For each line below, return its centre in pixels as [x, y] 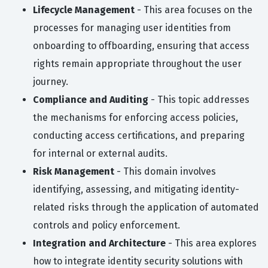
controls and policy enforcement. [106, 226]
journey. [51, 82]
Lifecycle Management [84, 10]
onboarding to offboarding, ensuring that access [141, 46]
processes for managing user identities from [132, 28]
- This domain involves [165, 172]
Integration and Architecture [99, 243]
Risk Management [74, 172]
